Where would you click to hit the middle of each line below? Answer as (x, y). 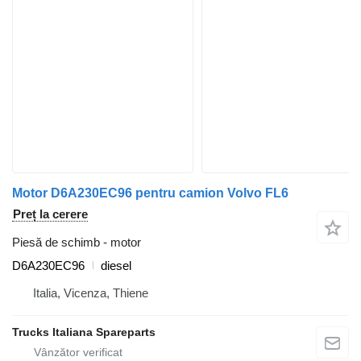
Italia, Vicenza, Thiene (91, 293)
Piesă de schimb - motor (77, 242)
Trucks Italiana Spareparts (84, 332)
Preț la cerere (50, 214)
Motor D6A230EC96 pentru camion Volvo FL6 (150, 193)
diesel (116, 265)
